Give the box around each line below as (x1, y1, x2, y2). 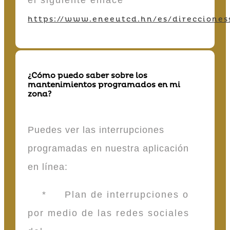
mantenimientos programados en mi (28, 80, 180, 90)
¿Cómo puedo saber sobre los (28, 71, 147, 81)
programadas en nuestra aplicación (28, 143, 189, 154)
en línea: (28, 161, 71, 172)
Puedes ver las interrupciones (28, 124, 164, 135)
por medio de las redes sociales (28, 207, 189, 218)
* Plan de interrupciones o (28, 189, 189, 200)
